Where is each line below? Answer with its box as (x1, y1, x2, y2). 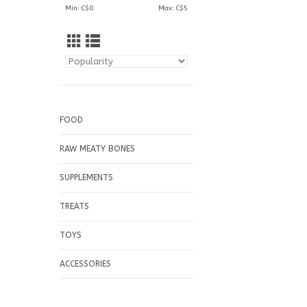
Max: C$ (158, 4, 184, 12)
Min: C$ (65, 4, 89, 12)
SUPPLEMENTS (60, 173, 113, 182)
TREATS (60, 201, 89, 211)
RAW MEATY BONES (60, 144, 135, 153)
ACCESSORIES (60, 259, 111, 269)
